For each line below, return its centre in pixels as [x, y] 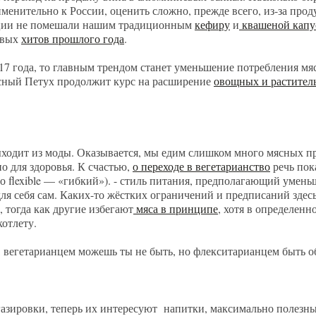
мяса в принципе [176, 208]
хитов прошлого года [73, 38]
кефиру [212, 24]
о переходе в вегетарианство [201, 166]
